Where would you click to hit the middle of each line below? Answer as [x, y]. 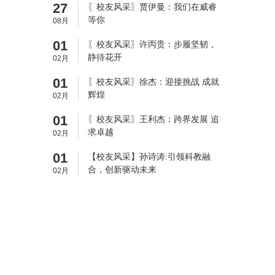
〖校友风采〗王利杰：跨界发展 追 [153, 119]
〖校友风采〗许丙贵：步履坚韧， [152, 44]
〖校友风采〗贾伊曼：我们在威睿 [152, 7]
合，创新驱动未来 [122, 169]
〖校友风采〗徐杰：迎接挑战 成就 [153, 82]
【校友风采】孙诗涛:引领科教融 [149, 157]
